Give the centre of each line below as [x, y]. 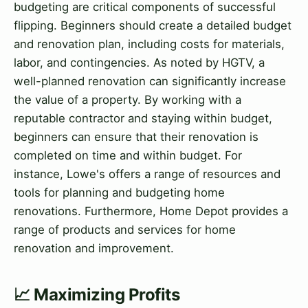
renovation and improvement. [94, 249]
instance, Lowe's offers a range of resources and [147, 174]
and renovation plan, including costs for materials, [149, 44]
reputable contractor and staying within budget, [143, 119]
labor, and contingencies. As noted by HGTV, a [139, 63]
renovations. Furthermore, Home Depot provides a [151, 211]
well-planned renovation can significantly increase [150, 81]
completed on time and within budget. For [128, 156]
